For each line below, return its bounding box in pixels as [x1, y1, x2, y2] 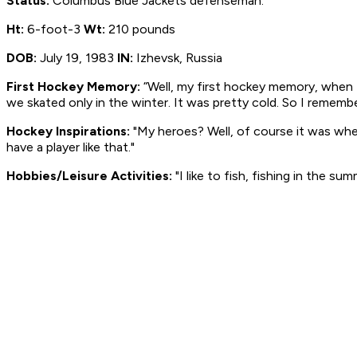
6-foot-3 [24, 22, 84, 37]
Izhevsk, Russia [133, 50, 222, 66]
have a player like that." [6, 139, 135, 155]
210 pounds [105, 22, 175, 37]
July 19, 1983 [37, 50, 117, 66]
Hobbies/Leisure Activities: [6, 168, 175, 184]
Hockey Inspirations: [6, 124, 130, 139]
